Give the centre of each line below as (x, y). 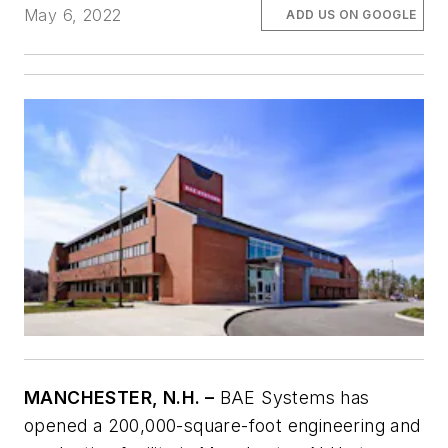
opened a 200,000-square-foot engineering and (222, 425)
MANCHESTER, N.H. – (119, 397)
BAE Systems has (292, 397)
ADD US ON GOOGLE (351, 14)
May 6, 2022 (73, 14)
